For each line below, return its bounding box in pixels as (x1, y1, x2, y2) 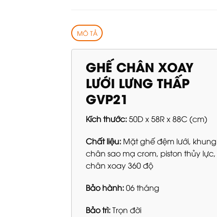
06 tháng (124, 182, 159, 193)
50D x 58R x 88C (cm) (129, 113, 207, 124)
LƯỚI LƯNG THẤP (86, 73, 189, 92)
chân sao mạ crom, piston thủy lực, (86, 147, 216, 158)
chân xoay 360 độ (86, 159, 153, 170)
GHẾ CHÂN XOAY (86, 57, 194, 76)
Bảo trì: (86, 204, 110, 215)
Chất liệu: (86, 135, 121, 146)
